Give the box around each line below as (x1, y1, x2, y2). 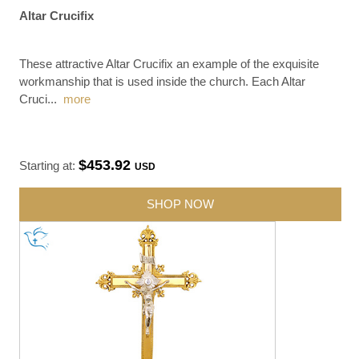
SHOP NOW (147, 196, 214, 211)
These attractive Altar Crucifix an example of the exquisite (19, 56, 320, 71)
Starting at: (19, 158, 79, 172)
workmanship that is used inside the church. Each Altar (19, 74, 306, 88)
